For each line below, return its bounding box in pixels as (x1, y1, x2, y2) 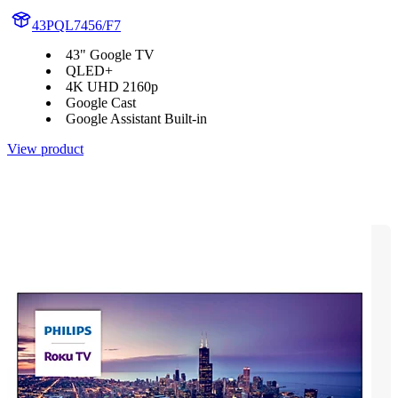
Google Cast (66, 95, 136, 111)
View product (7, 141, 84, 157)
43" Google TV (66, 47, 155, 63)
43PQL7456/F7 (32, 18, 121, 34)
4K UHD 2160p (66, 79, 158, 95)
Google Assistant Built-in (66, 111, 207, 127)
